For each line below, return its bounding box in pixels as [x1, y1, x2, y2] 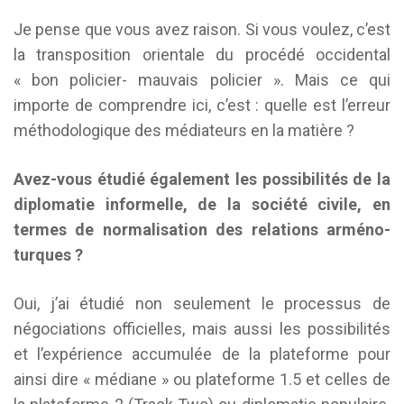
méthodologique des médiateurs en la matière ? [14, 121, 354, 140]
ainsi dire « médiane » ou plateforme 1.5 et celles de [14, 370, 390, 389]
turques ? [14, 245, 83, 264]
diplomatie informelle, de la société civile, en [14, 195, 390, 214]
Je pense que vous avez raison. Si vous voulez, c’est [14, 20, 390, 39]
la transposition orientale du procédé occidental [14, 45, 390, 64]
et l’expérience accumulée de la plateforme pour [14, 344, 390, 363]
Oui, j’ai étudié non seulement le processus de [14, 294, 390, 313]
